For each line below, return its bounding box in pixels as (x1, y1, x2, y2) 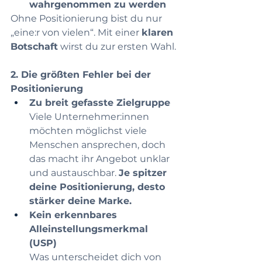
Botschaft (11, 41, 58, 53)
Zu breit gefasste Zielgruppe (29, 97, 170, 109)
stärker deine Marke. (29, 195, 132, 207)
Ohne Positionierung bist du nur (11, 13, 164, 25)
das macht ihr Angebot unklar (29, 153, 172, 165)
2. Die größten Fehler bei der (11, 69, 154, 81)
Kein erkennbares (29, 209, 120, 221)
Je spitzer (119, 167, 170, 179)
